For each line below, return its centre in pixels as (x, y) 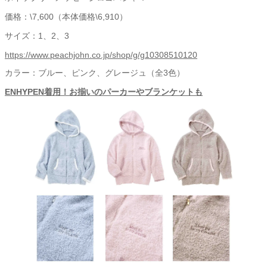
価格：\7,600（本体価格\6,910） (66, 17)
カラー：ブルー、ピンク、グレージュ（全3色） (95, 73)
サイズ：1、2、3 (41, 36)
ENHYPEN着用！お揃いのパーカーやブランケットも (104, 92)
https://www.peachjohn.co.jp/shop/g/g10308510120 (101, 55)
